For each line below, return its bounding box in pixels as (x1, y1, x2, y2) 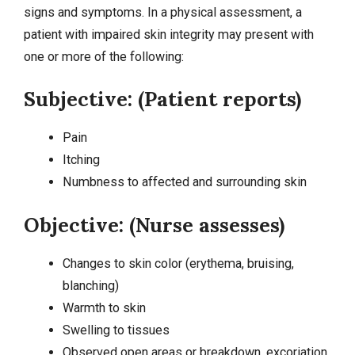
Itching (62, 152, 100, 168)
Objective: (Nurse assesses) (24, 212, 284, 238)
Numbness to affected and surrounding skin (62, 174, 307, 190)
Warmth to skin (62, 300, 146, 315)
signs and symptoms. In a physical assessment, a (24, 4, 302, 20)
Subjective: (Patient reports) (24, 86, 301, 113)
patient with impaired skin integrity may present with (24, 26, 314, 42)
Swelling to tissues (62, 322, 170, 338)
